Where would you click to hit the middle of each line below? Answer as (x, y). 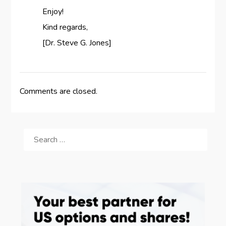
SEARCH (36, 130)
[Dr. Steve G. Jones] (77, 43)
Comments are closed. (58, 92)
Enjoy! (53, 12)
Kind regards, (65, 27)
